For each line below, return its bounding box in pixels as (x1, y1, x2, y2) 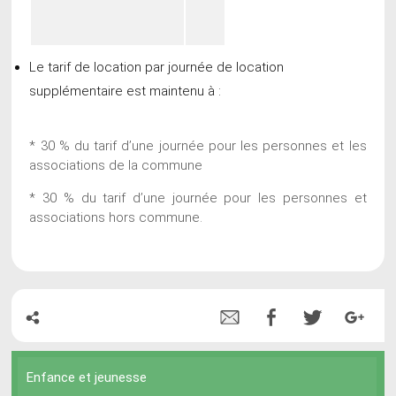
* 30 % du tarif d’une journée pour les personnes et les (29, 137, 367, 154)
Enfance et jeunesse (27, 369, 148, 385)
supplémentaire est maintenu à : (29, 82, 222, 99)
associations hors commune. (29, 209, 203, 225)
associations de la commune (29, 156, 203, 173)
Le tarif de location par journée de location (29, 58, 285, 75)
